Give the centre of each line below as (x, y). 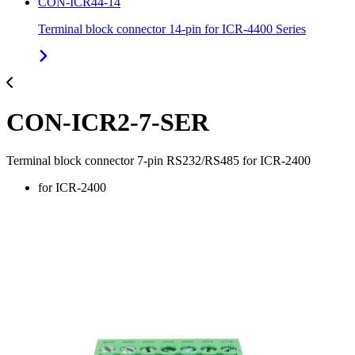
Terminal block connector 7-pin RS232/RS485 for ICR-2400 (158, 160)
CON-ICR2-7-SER (108, 122)
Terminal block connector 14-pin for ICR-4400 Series (172, 29)
